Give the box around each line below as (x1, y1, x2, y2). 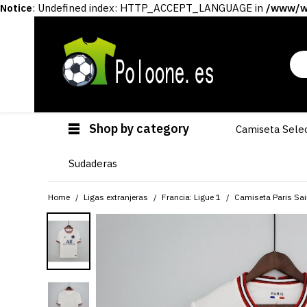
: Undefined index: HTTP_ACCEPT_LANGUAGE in (32, 1, 266, 14)
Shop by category (89, 121, 189, 136)
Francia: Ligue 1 (162, 192, 221, 202)
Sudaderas (69, 157, 117, 170)
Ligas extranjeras (84, 192, 148, 202)
